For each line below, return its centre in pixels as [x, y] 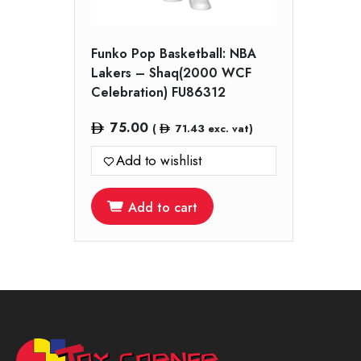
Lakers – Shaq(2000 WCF [171, 73]
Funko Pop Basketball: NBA [174, 54]
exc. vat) [228, 129]
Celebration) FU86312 [158, 93]
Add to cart [163, 208]
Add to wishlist [159, 161]
